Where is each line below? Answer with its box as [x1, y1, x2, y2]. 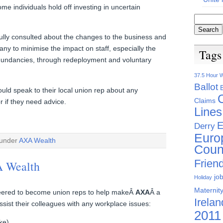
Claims [194, 97, 216, 105]
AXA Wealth [19, 136, 56, 145]
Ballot [194, 82, 218, 93]
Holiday [194, 174, 212, 181]
